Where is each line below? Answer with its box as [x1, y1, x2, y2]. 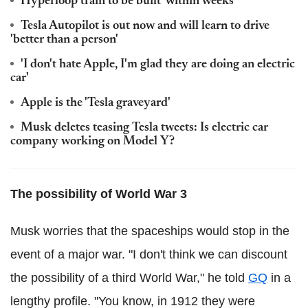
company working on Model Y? [10, 135, 175, 148]
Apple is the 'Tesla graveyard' [21, 96, 170, 109]
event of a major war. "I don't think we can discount [10, 247, 287, 261]
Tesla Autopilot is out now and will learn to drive [21, 19, 269, 32]
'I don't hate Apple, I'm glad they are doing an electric [21, 58, 295, 71]
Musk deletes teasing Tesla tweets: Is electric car [21, 121, 268, 134]
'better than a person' [10, 33, 118, 46]
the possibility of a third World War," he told [10, 270, 248, 285]
